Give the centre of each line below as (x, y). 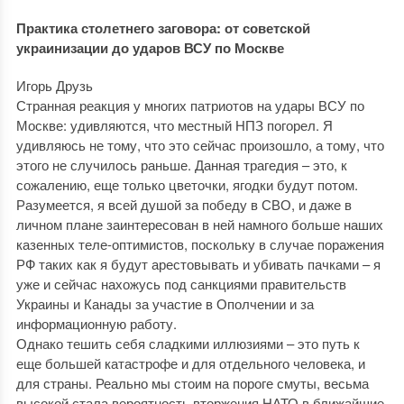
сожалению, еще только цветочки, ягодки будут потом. (187, 184)
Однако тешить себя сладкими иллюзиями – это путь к (188, 343)
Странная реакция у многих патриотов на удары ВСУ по (190, 105)
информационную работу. (96, 323)
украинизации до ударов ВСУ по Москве (150, 48)
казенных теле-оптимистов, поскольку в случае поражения (200, 244)
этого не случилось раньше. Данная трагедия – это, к (181, 165)
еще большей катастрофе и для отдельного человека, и (190, 363)
